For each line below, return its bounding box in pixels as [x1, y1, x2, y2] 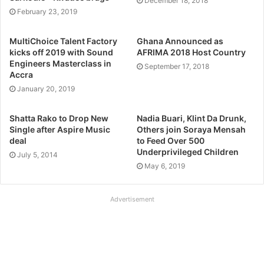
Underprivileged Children [137, 146, 239, 157]
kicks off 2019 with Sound [9, 47, 113, 57]
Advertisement [110, 194, 154, 203]
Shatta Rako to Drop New [9, 113, 108, 123]
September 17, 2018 [144, 61, 209, 71]
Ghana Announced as [137, 35, 223, 46]
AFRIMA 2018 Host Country [137, 47, 246, 57]
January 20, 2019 [17, 84, 75, 93]
